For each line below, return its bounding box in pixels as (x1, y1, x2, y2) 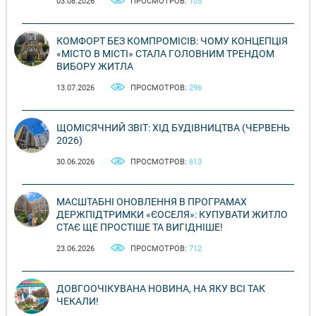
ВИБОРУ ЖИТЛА (56, 61, 133, 73)
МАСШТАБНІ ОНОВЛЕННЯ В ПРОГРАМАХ (56, 196, 247, 208)
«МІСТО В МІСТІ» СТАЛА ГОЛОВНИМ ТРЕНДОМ (56, 48, 274, 60)
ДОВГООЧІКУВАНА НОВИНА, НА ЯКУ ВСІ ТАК (56, 283, 265, 295)
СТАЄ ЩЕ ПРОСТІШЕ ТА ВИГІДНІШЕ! (56, 221, 223, 233)
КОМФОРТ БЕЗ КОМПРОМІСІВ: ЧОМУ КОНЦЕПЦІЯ (56, 35, 288, 47)
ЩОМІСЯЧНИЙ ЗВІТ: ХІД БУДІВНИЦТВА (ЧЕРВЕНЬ (56, 122, 290, 134)
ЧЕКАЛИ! (56, 296, 99, 308)
